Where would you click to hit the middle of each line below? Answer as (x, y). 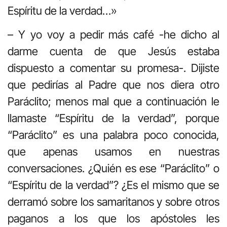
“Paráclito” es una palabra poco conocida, (113, 135)
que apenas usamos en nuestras (113, 151)
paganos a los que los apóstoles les (113, 218)
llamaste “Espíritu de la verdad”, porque (113, 118)
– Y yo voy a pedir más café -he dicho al (113, 34)
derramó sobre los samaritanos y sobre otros (113, 201)
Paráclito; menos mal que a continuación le (113, 101)
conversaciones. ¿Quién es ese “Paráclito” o (113, 168)
